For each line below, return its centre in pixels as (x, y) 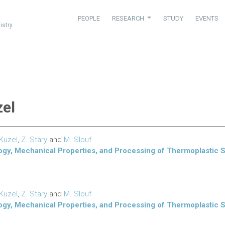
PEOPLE (89, 18)
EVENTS (207, 18)
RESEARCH (129, 18)
